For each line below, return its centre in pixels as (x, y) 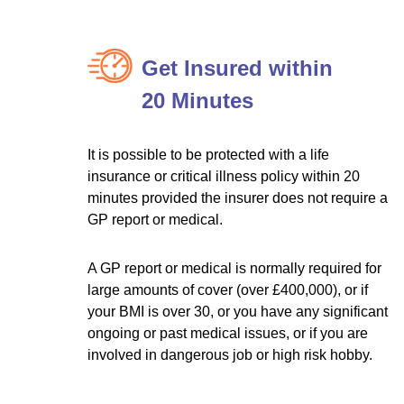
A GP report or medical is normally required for (235, 268)
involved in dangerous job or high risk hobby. (230, 355)
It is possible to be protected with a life (209, 155)
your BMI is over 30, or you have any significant (238, 312)
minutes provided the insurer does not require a (238, 198)
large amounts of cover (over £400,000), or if (228, 290)
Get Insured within (238, 68)
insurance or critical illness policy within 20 (224, 176)
